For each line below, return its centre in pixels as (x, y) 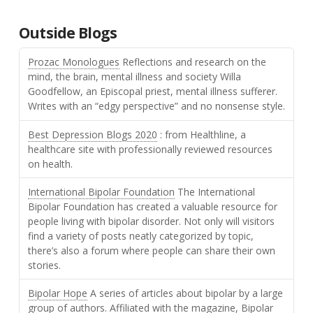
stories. (44, 265)
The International (214, 191)
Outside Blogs (68, 32)
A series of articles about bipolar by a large (185, 293)
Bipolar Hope (57, 293)
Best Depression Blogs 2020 (92, 134)
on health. (50, 163)
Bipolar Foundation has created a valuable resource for (152, 206)
